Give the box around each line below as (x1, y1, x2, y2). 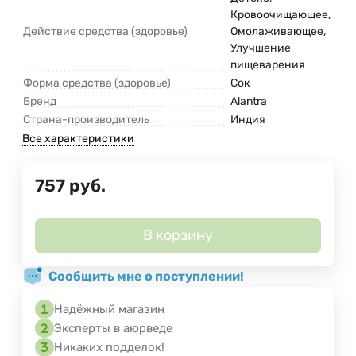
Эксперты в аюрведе (54, 321, 172, 336)
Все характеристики (22, 132, 134, 146)
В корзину (143, 226, 213, 245)
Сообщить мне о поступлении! (46, 268, 244, 284)
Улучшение (230, 41, 291, 56)
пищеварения (230, 58, 305, 72)
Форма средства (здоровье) (23, 76, 171, 91)
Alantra (230, 95, 267, 109)
